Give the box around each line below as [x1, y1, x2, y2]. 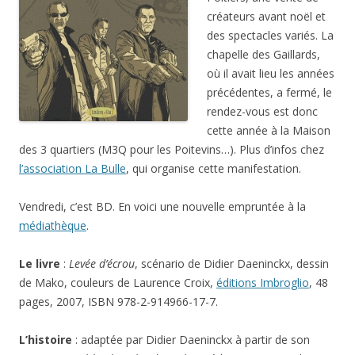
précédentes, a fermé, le [207, 85, 332, 100]
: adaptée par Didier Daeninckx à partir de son [72, 332, 310, 347]
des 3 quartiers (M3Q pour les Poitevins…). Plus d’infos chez [19, 142, 324, 157]
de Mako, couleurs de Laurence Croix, [19, 275, 216, 290]
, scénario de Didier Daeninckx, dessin [135, 256, 329, 271]
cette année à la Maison [207, 123, 330, 138]
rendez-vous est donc [207, 104, 318, 119]
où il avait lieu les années [207, 66, 334, 81]
